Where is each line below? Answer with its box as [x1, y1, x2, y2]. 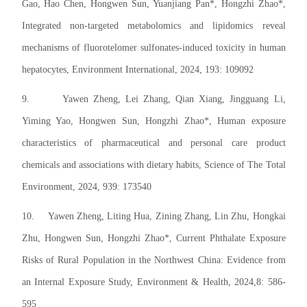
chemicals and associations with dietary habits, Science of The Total [21, 160, 286, 171]
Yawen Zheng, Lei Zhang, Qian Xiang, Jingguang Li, [62, 94, 286, 105]
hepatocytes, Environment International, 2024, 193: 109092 [21, 64, 254, 75]
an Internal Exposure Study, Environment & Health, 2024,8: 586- [21, 277, 286, 288]
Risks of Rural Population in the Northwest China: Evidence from [21, 255, 286, 266]
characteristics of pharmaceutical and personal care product [21, 138, 286, 149]
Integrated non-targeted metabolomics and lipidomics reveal [21, 21, 286, 32]
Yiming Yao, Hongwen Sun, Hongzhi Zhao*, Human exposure [21, 116, 286, 127]
